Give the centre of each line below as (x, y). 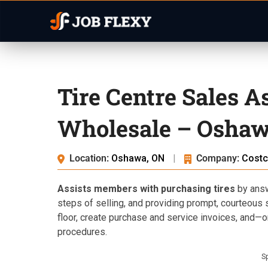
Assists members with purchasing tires (146, 189)
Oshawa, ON (139, 158)
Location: (89, 158)
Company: (218, 158)
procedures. (82, 232)
